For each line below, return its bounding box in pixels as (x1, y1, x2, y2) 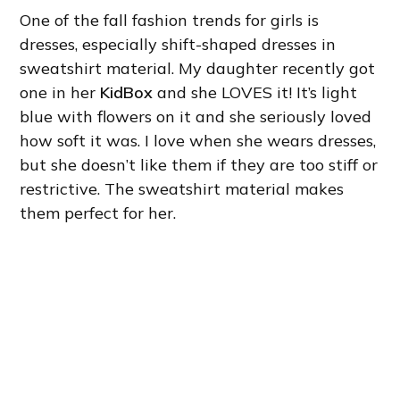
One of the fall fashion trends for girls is (20, 9, 320, 30)
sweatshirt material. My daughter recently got (20, 57, 376, 79)
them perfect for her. (20, 202, 177, 223)
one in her (20, 81, 101, 103)
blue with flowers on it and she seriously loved (20, 105, 372, 127)
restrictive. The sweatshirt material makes (20, 178, 345, 199)
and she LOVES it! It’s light (153, 81, 358, 103)
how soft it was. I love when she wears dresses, (20, 129, 377, 151)
